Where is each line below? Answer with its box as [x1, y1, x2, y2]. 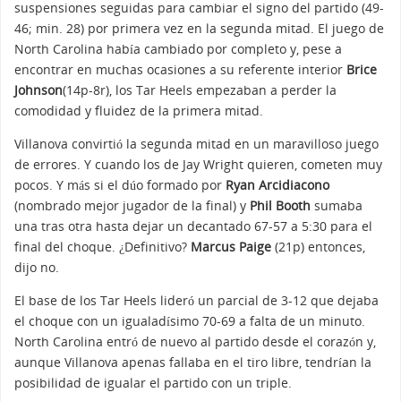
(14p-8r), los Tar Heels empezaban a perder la [63, 81, 337, 99]
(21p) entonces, [271, 238, 365, 256]
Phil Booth [250, 197, 311, 215]
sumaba [311, 197, 363, 215]
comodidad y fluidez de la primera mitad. [14, 102, 263, 120]
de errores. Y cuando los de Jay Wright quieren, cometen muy [14, 156, 382, 174]
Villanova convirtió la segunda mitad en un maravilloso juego [14, 135, 379, 153]
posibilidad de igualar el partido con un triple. [14, 374, 292, 392]
